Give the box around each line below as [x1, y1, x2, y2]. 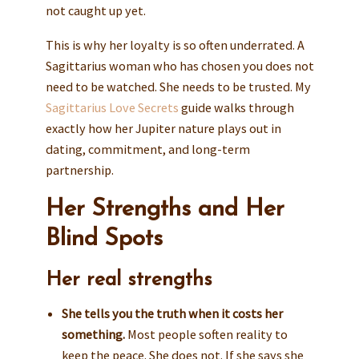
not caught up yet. [45, 2, 146, 18]
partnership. [45, 162, 114, 179]
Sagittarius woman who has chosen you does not [45, 58, 314, 75]
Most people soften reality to [124, 326, 288, 343]
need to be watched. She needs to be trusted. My [45, 79, 311, 95]
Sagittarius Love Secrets [45, 99, 179, 116]
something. [61, 326, 125, 343]
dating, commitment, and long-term [45, 141, 250, 158]
